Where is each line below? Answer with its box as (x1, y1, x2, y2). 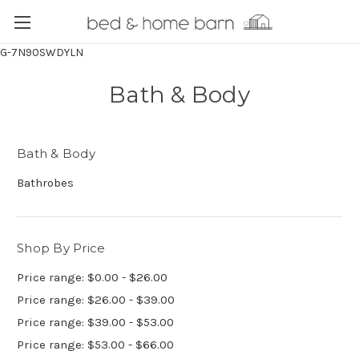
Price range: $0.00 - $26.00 (17, 269, 167, 284)
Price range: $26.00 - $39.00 (17, 292, 175, 307)
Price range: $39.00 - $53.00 (17, 314, 174, 329)
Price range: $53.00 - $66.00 (17, 337, 174, 352)
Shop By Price (17, 240, 106, 256)
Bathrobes (17, 175, 74, 190)
